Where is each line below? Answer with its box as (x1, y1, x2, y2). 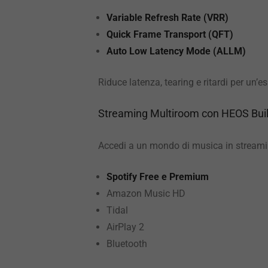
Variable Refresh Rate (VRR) (106, 12, 229, 23)
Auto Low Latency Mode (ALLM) (106, 45, 246, 57)
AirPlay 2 (106, 221, 144, 233)
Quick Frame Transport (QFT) (106, 29, 233, 40)
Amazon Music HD (106, 188, 185, 199)
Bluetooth (106, 238, 147, 249)
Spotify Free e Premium (106, 171, 209, 182)
